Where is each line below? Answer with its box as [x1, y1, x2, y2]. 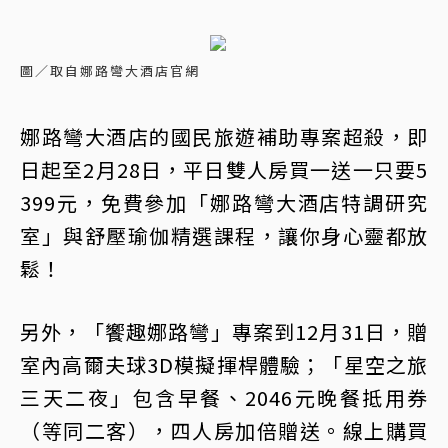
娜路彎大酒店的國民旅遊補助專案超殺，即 [20, 122, 428, 151]
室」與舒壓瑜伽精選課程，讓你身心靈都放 [20, 221, 428, 250]
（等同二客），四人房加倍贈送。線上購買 [20, 416, 428, 445]
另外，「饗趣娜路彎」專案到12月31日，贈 [20, 317, 428, 346]
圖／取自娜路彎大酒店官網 [20, 61, 200, 80]
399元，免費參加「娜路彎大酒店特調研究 [20, 188, 428, 217]
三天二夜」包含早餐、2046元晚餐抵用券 [20, 383, 428, 412]
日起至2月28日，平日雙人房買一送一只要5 [20, 155, 428, 184]
